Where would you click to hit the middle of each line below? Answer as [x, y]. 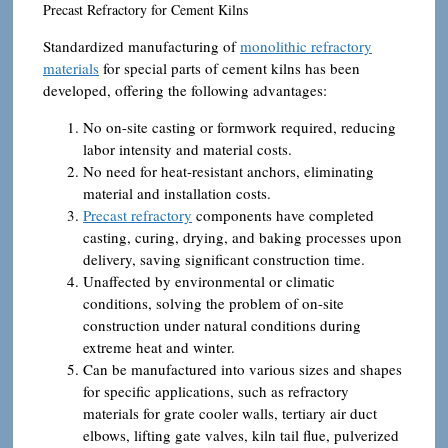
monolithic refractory [306, 45]
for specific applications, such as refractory [216, 390]
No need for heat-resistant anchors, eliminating [228, 170]
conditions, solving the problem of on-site [213, 302]
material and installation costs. [177, 192]
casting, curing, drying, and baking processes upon [242, 236]
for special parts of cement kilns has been [229, 67]
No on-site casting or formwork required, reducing [239, 126]
